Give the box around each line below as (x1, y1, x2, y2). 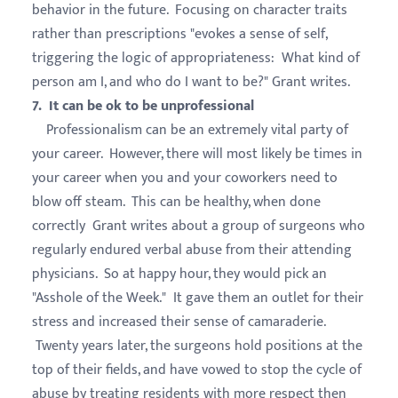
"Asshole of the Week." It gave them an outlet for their (32, 285, 363, 310)
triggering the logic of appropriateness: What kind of (32, 45, 360, 70)
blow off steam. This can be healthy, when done (32, 189, 321, 214)
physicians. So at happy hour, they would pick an (32, 261, 327, 286)
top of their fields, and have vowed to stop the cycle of (32, 357, 362, 382)
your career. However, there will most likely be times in (32, 141, 362, 166)
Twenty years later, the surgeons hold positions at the (32, 333, 362, 358)
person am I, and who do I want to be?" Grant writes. (32, 69, 350, 94)
